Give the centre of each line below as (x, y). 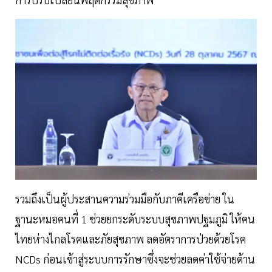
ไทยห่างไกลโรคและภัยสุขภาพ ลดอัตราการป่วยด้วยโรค (131, 239)
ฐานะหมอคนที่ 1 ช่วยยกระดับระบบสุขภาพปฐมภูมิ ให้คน (135, 219)
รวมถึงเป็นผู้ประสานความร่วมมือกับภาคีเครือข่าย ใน (125, 199)
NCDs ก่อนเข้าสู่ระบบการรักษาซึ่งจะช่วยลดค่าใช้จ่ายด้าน (135, 259)
